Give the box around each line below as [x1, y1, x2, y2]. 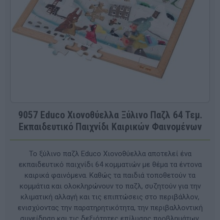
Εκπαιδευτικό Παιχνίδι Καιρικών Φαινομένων [18, 120, 202, 133]
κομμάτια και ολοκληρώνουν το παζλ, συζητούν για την [19, 181, 201, 191]
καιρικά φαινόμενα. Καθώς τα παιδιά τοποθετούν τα [25, 170, 195, 180]
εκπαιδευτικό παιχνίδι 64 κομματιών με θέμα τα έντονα [18, 160, 202, 169]
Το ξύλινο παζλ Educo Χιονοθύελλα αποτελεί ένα [28, 149, 192, 158]
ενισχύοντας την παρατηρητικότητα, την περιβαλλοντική [17, 203, 203, 212]
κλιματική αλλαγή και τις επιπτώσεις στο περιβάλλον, [21, 192, 199, 201]
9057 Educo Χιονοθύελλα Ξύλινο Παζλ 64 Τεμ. [18, 109, 202, 121]
